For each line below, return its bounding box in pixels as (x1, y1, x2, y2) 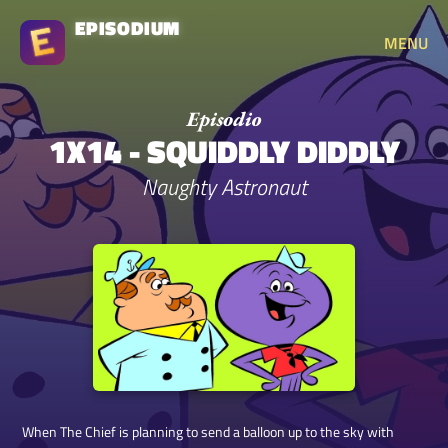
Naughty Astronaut (141, 170, 307, 204)
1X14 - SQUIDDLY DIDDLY (48, 127, 400, 175)
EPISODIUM (75, 13, 181, 42)
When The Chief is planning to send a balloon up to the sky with (22, 421, 395, 444)
